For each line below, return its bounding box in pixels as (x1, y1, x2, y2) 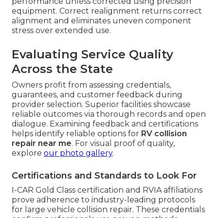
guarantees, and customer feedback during (12, 90, 182, 100)
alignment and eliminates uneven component (12, 16, 191, 26)
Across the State (12, 62, 113, 76)
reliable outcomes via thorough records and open (12, 109, 206, 119)
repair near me (12, 139, 72, 148)
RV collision (141, 129, 187, 139)
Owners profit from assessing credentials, (12, 80, 171, 90)
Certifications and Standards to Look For (12, 170, 197, 182)
